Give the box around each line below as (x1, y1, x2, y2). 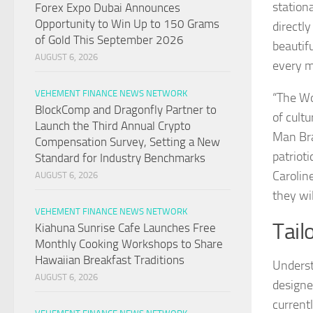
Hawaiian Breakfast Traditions (35, 253, 184, 268)
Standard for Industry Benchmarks (35, 151, 205, 166)
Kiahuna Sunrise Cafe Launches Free (35, 221, 216, 235)
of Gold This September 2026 (35, 33, 184, 48)
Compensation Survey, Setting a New (35, 135, 220, 150)
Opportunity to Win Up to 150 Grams (35, 17, 219, 31)
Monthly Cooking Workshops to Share (35, 237, 223, 252)
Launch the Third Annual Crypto (35, 119, 191, 133)
